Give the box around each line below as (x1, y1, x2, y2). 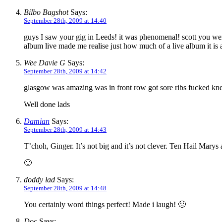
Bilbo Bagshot (24, 8, 68, 17)
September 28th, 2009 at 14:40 (24, 17, 107, 25)
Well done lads (24, 100, 70, 109)
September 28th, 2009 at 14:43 (24, 126, 107, 134)
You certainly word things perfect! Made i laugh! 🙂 (24, 200, 186, 209)
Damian (24, 117, 50, 126)
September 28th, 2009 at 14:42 (24, 67, 107, 75)
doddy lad (24, 175, 55, 184)
